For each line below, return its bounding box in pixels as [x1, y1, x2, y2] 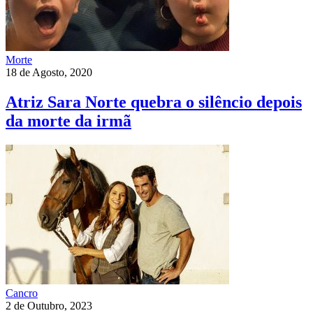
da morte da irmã [6, 112, 131, 131]
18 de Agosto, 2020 [6, 66, 92, 79]
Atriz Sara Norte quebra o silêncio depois [6, 93, 302, 112]
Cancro [6, 287, 38, 300]
